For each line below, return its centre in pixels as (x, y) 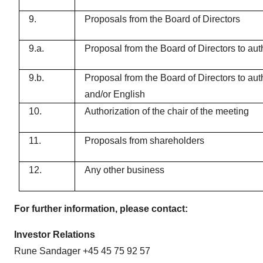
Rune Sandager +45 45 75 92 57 (82, 251)
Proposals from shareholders (145, 141)
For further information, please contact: (101, 209)
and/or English (115, 94)
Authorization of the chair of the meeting (167, 111)
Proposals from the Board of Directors (163, 19)
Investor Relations (55, 235)
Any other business (125, 170)
